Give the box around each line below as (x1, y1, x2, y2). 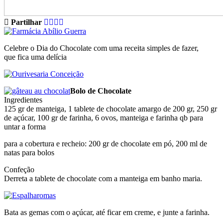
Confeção (4, 165, 34, 174)
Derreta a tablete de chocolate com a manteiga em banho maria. (4, 174, 202, 183)
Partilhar (11, 17, 42, 26)
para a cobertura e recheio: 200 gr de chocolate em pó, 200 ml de (4, 139, 207, 148)
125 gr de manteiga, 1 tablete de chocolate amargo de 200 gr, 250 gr (4, 104, 217, 113)
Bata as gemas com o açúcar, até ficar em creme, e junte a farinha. (4, 208, 210, 217)
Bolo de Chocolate (70, 86, 131, 95)
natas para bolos (4, 148, 54, 157)
